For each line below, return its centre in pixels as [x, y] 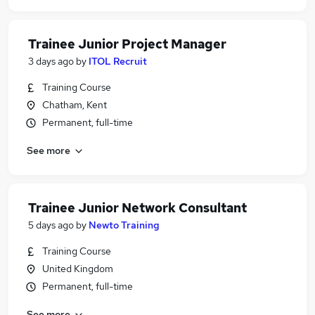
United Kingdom [78, 269]
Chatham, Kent [75, 105]
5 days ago [51, 225]
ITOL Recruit [118, 61]
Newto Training [124, 225]
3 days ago [51, 61]
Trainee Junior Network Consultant [137, 208]
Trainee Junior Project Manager [127, 44]
